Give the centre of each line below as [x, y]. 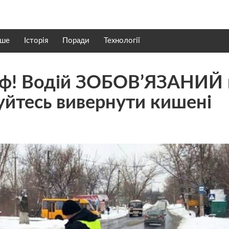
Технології [122, 41]
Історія [36, 41]
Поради [76, 41]
